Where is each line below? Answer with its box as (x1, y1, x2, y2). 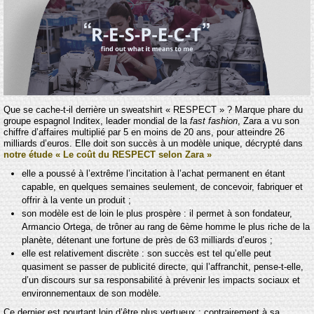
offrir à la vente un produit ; (21, 195, 131, 206)
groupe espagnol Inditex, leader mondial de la (4, 115, 190, 126)
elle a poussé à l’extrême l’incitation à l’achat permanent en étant (21, 168, 285, 179)
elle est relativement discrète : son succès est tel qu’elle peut (21, 248, 271, 259)
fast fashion (190, 115, 238, 126)
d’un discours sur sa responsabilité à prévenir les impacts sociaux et (21, 275, 300, 286)
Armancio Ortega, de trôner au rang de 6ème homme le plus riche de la (21, 221, 310, 233)
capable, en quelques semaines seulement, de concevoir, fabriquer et (21, 182, 303, 193)
